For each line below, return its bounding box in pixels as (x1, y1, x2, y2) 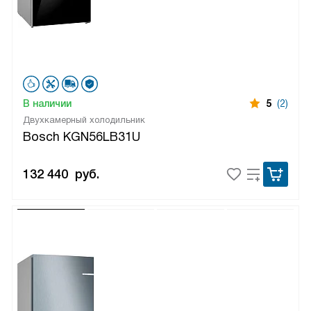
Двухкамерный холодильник (23, 115, 145, 126)
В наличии (23, 98, 72, 110)
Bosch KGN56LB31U (23, 130, 140, 144)
